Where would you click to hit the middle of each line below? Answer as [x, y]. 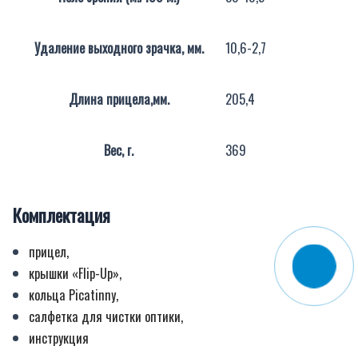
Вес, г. [119, 149]
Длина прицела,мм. [119, 98]
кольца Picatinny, [74, 294]
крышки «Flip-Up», [77, 272]
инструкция [59, 337]
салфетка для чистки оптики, [106, 316]
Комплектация [62, 215]
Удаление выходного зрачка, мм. [119, 47]
